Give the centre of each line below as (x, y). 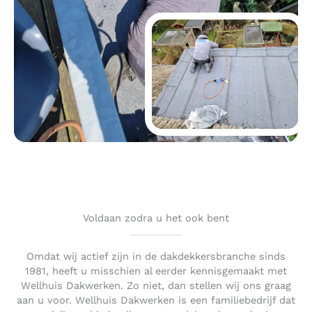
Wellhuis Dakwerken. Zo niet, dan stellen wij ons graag (156, 285)
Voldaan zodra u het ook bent (156, 218)
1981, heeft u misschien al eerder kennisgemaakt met (156, 271)
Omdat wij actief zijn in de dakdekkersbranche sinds (156, 256)
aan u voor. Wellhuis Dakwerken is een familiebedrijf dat (156, 300)
